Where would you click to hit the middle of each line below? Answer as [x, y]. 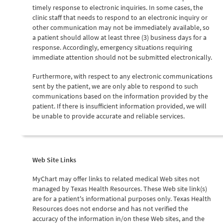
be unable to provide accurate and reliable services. [109, 116]
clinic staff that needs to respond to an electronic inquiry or [120, 17]
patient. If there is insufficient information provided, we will [119, 106]
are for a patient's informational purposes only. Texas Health [122, 198]
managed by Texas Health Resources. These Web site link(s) [120, 188]
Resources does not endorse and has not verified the [110, 208]
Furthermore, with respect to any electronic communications [122, 76]
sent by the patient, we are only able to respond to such [115, 86]
